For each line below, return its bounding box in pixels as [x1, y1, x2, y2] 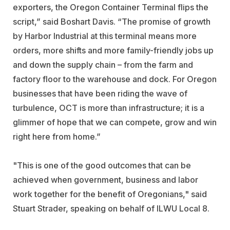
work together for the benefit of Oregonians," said [13, 188, 207, 199]
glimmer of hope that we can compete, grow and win [13, 117, 217, 127]
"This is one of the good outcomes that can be [13, 160, 191, 170]
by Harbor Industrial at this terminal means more [13, 30, 197, 41]
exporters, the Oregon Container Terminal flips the [13, 2, 208, 12]
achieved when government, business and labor [13, 174, 198, 185]
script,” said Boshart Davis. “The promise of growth [13, 16, 210, 27]
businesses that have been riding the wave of [13, 88, 187, 99]
